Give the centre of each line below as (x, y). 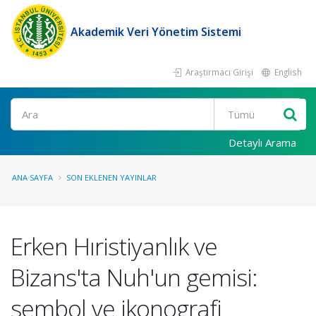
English (287, 72)
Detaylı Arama (262, 142)
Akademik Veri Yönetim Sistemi (156, 32)
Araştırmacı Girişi (218, 72)
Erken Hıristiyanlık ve (114, 246)
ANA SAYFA (32, 177)
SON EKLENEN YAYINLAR (111, 177)
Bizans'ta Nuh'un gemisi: (134, 277)
